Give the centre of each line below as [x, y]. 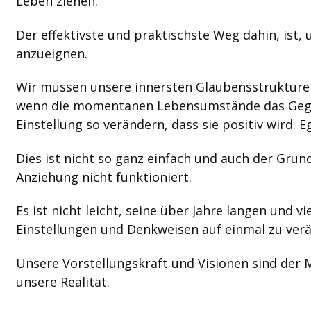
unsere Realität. [62, 281]
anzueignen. [51, 53]
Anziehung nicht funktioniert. [103, 177]
